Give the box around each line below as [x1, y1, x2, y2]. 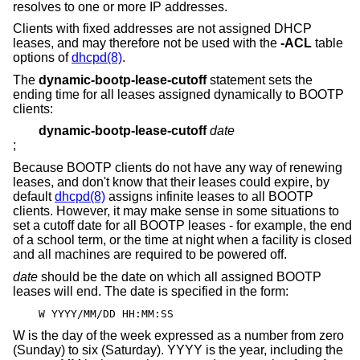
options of [13, 51, 72, 65]
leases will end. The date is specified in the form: [13, 284, 288, 298]
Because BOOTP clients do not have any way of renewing [13, 160, 342, 174]
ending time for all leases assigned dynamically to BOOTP [13, 87, 344, 101]
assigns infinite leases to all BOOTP [105, 189, 313, 203]
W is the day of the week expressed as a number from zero [13, 328, 344, 342]
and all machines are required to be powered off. [13, 247, 287, 261]
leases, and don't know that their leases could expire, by [13, 174, 329, 189]
